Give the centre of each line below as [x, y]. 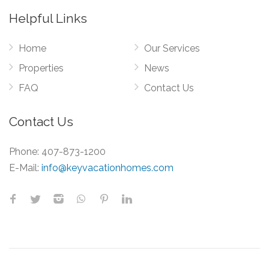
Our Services [172, 48]
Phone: [25, 152]
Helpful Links [48, 18]
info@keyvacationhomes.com [107, 168]
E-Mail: [24, 168]
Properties [41, 68]
